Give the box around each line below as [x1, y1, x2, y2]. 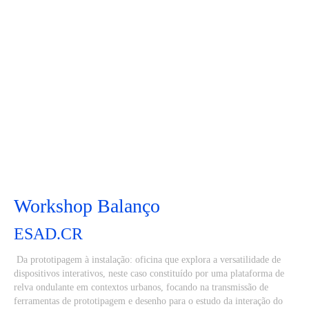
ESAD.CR [14, 225, 83, 243]
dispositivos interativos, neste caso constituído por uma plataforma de [14, 268, 284, 279]
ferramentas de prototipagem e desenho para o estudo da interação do [14, 296, 283, 306]
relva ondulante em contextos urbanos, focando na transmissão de [14, 282, 268, 292]
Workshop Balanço [14, 195, 160, 217]
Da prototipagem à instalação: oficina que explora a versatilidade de [14, 255, 281, 265]
